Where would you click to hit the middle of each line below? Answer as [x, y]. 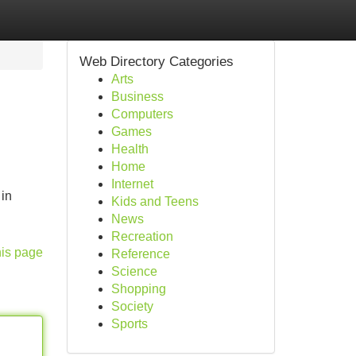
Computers [142, 114]
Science [134, 271]
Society [132, 306]
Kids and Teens [155, 201]
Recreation [142, 236]
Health [130, 149]
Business [137, 97]
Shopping [138, 289]
